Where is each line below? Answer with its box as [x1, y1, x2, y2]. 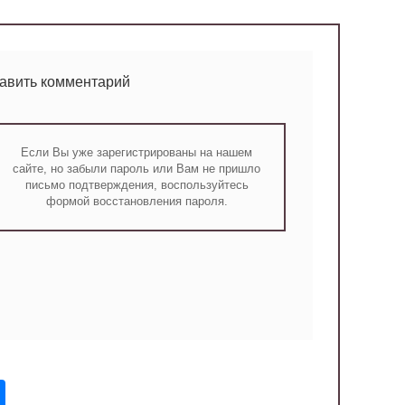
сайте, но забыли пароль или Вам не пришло [13, 162, 261, 176]
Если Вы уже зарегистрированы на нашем [21, 146, 253, 160]
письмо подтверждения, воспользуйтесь [24, 178, 249, 193]
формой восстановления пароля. [45, 194, 228, 209]
